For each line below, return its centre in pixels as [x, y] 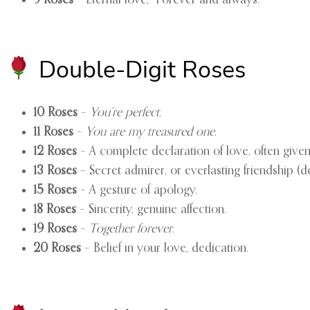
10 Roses [55, 112]
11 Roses [53, 132]
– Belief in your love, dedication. [165, 248]
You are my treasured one [150, 132]
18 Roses [55, 209]
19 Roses [55, 229]
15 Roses [55, 190]
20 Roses [57, 248]
